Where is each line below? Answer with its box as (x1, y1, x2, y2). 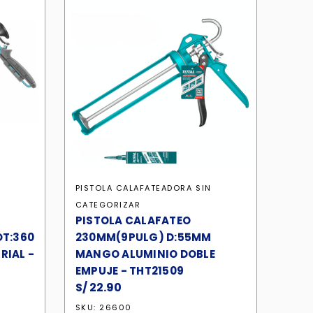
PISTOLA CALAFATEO (75, 213, 191, 228)
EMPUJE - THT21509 (75, 263, 184, 278)
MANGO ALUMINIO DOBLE (75, 247, 215, 261)
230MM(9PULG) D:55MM (75, 230, 212, 245)
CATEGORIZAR (75, 199, 141, 210)
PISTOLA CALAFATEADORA (75, 182, 193, 194)
